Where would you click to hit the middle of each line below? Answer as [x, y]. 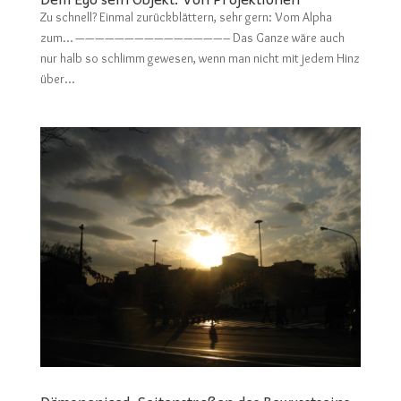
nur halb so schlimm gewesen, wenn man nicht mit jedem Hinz [200, 58]
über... [57, 78]
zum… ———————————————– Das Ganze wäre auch [192, 37]
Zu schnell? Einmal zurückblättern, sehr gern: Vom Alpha [186, 17]
